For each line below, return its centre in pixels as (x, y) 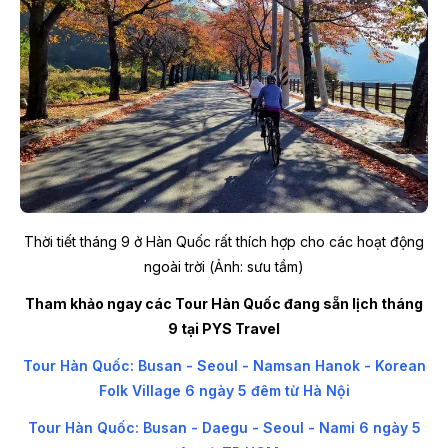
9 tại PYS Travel (224, 329)
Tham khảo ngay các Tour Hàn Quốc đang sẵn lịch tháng (224, 304)
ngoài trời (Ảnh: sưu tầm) (224, 267)
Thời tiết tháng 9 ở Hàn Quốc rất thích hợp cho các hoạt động (224, 242)
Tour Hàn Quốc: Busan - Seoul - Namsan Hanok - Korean (224, 366)
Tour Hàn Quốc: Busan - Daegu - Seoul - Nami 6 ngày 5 (224, 428)
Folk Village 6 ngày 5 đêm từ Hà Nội (224, 391)
